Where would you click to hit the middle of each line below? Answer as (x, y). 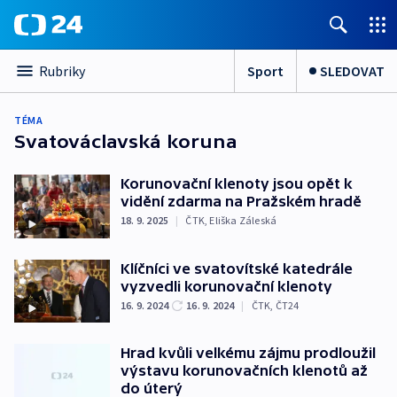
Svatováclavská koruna (126, 141)
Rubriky (62, 71)
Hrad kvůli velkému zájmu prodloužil (248, 353)
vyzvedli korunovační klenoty (226, 286)
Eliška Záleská (243, 220)
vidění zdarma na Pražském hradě (241, 201)
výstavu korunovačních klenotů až (244, 371)
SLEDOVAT (352, 70)
